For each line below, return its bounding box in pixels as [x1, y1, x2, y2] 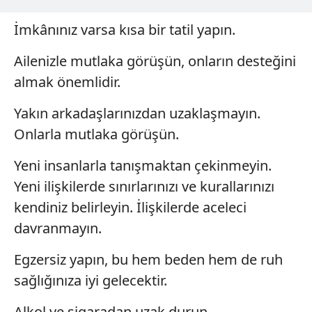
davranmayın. [14, 218, 102, 237]
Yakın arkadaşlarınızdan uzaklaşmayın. [14, 103, 260, 123]
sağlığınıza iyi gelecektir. [14, 270, 167, 290]
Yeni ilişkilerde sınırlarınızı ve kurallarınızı [14, 176, 274, 196]
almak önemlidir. [14, 72, 120, 91]
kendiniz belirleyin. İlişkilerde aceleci [14, 197, 247, 217]
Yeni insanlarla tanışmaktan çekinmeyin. [14, 155, 272, 175]
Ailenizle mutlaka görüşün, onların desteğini [14, 51, 296, 70]
